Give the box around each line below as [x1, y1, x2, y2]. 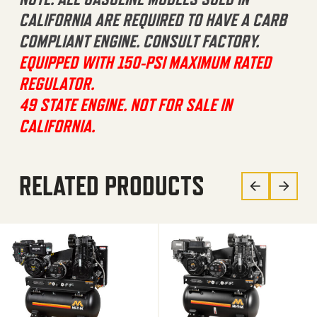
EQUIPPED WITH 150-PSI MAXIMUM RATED [19, 52, 271, 72]
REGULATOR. [19, 73, 94, 93]
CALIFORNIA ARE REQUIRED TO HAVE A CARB [19, 9, 287, 30]
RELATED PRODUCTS [19, 170, 204, 201]
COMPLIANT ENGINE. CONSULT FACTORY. [19, 30, 259, 51]
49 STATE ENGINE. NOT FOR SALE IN [19, 94, 232, 115]
